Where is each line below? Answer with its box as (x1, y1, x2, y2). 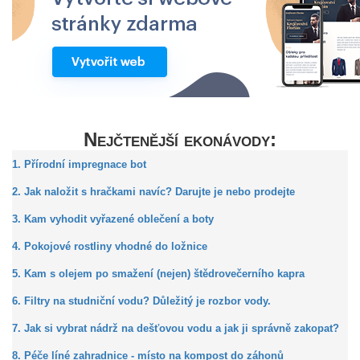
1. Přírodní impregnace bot (12, 159, 146, 170)
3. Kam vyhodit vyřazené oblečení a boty (12, 214, 214, 225)
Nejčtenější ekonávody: (84, 129, 276, 150)
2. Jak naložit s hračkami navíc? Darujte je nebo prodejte (12, 186, 295, 198)
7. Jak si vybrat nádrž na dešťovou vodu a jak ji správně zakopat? (12, 323, 339, 334)
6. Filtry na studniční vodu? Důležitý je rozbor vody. (12, 296, 271, 307)
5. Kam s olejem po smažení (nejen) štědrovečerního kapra (12, 268, 305, 280)
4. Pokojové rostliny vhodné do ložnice (12, 241, 207, 252)
